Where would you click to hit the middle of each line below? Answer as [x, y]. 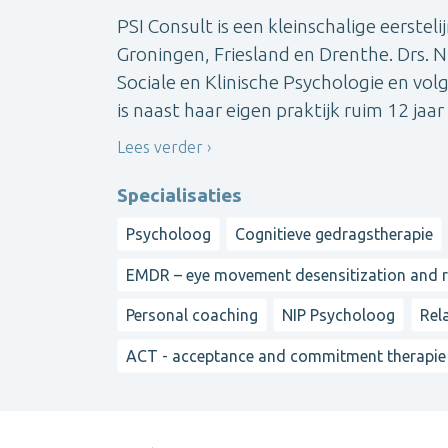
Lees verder [160, 146]
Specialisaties [179, 195]
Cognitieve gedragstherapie [334, 234]
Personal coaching [192, 315]
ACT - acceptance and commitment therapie [286, 355]
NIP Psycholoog [339, 315]
